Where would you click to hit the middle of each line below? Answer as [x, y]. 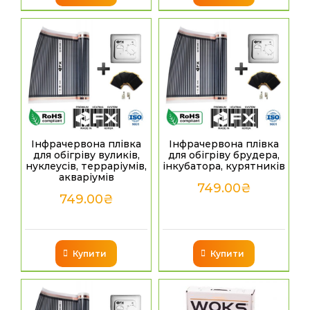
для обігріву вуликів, [86, 155]
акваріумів [86, 177]
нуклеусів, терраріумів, [86, 166]
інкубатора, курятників [224, 166]
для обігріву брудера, [224, 155]
